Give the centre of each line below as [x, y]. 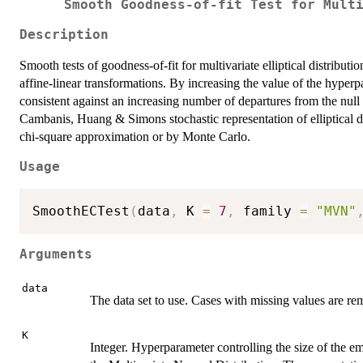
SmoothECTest [81, 211]
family [267, 211]
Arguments [56, 255]
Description [64, 34]
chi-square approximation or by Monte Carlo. [135, 136]
